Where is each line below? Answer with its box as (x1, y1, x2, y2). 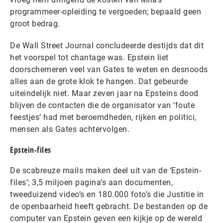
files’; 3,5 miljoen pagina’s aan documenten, (10, 178, 173, 188)
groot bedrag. (10, 19, 60, 29)
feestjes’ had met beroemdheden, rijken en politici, (10, 112, 197, 122)
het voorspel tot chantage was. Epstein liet (10, 53, 169, 63)
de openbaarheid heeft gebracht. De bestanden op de (10, 202, 208, 212)
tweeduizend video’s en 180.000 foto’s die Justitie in (10, 190, 204, 200)
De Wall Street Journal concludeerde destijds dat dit (10, 41, 204, 51)
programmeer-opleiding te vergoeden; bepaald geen (10, 7, 201, 17)
